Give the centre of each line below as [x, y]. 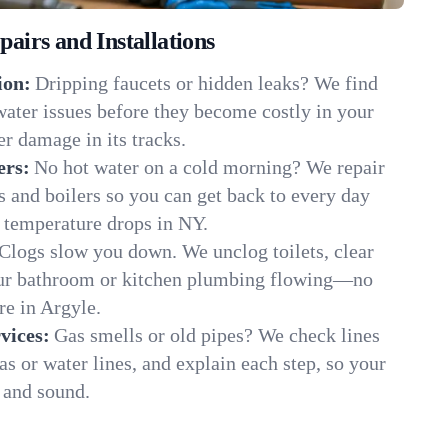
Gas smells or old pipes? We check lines [217, 335]
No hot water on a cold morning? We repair [209, 167]
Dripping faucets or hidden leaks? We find [206, 83]
